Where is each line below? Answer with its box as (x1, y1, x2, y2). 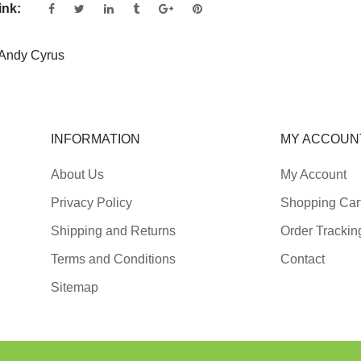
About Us (51, 168, 104, 182)
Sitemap (51, 280, 98, 295)
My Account (280, 168, 346, 182)
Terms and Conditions (51, 252, 176, 267)
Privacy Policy (51, 196, 132, 210)
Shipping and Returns (51, 224, 176, 239)
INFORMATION (51, 132, 140, 147)
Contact (280, 252, 325, 267)
